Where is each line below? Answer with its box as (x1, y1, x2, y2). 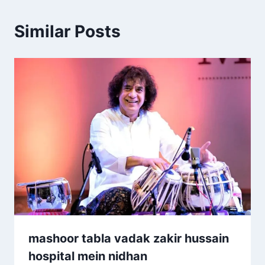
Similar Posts (14, 21, 121, 41)
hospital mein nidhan (28, 249, 147, 264)
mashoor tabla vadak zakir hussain (28, 231, 229, 246)
